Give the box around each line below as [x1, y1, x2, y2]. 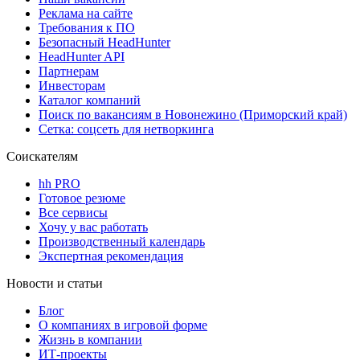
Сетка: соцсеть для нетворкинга [39, 121, 214, 136]
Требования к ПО [39, 20, 135, 35]
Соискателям [6, 149, 78, 163]
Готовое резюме [39, 190, 125, 205]
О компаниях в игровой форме [39, 317, 207, 332]
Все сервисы [39, 205, 108, 219]
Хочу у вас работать [39, 219, 148, 234]
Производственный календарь [39, 234, 205, 248]
